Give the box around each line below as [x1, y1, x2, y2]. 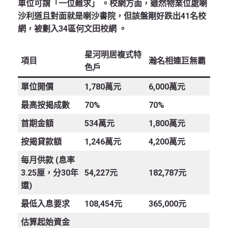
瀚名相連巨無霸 [149, 56, 206, 66]
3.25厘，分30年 [21, 168, 78, 178]
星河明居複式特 [84, 50, 141, 60]
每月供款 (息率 [21, 155, 75, 165]
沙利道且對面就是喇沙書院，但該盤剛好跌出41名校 [18, 11, 206, 21]
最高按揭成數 [21, 100, 70, 110]
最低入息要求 [21, 199, 70, 209]
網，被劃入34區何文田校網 [18, 24, 119, 34]
